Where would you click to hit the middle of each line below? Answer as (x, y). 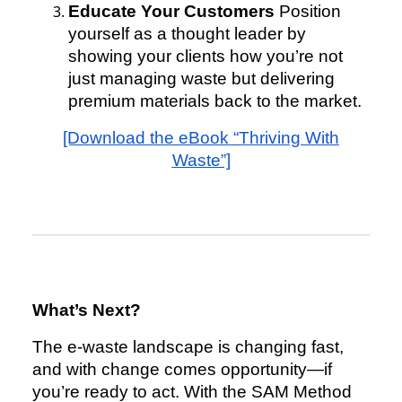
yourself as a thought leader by (187, 34)
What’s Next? (87, 310)
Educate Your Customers (171, 12)
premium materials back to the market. (215, 101)
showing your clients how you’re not (205, 57)
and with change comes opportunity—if (182, 370)
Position (308, 12)
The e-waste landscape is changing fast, (188, 347)
